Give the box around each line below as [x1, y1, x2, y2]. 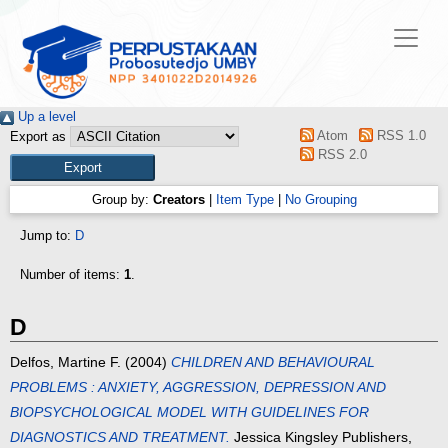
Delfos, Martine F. [10, 354, 121, 371]
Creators [152, 192, 205, 208]
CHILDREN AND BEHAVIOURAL [171, 354, 375, 371]
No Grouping [284, 192, 357, 208]
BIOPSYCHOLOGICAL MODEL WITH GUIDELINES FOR [10, 404, 369, 421]
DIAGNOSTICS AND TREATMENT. [10, 429, 230, 446]
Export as [10, 129, 66, 145]
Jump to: [20, 228, 75, 244]
